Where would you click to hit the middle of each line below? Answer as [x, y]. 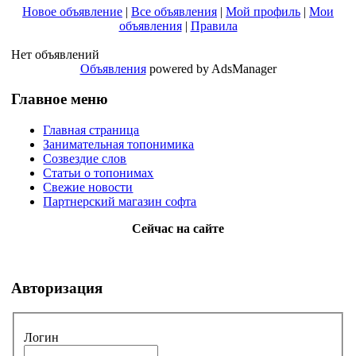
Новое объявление [72, 11]
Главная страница [91, 130]
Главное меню [60, 99]
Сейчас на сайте [178, 229]
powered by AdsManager [211, 68]
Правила [214, 25]
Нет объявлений [56, 54]
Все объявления [174, 11]
